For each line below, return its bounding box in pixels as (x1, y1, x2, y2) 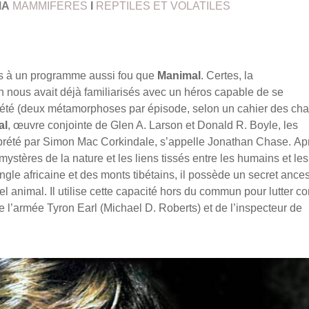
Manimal (157, 70, 201, 82)
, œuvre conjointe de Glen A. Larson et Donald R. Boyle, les (8, 119, 298, 132)
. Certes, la (201, 70, 253, 82)
